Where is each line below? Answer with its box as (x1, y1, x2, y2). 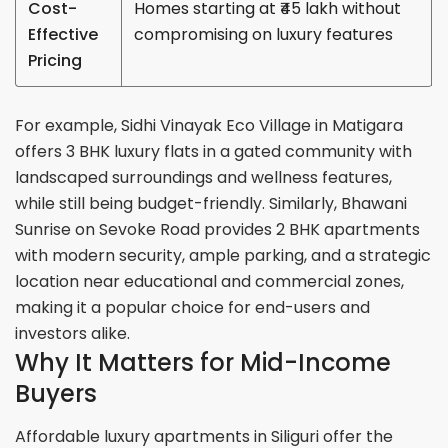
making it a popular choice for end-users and (15, 295, 371, 319)
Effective (28, 22, 99, 46)
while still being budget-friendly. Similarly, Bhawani (15, 191, 408, 215)
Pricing (28, 48, 83, 72)
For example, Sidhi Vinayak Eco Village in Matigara (15, 113, 404, 137)
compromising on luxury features (134, 22, 394, 46)
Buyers (15, 376, 98, 410)
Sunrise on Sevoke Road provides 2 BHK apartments (15, 217, 421, 241)
